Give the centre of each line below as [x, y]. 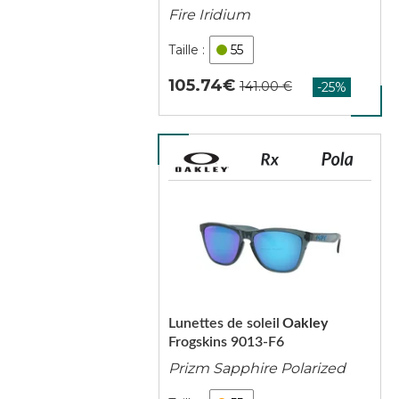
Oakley [305, 323]
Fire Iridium [209, 15]
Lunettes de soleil [224, 323]
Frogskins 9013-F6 [226, 342]
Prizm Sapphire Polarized [256, 368]
